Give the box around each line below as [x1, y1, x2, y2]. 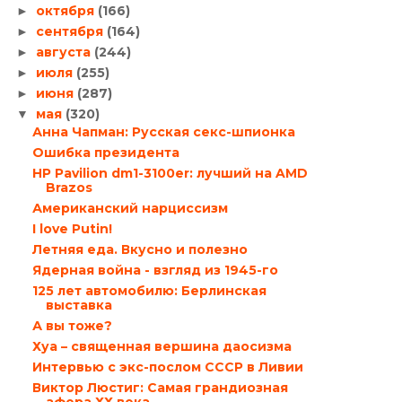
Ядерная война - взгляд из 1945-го [31, 261, 278, 278]
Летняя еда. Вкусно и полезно [31, 240, 248, 258]
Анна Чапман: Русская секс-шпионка [31, 123, 295, 140]
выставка [45, 296, 112, 313]
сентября [35, 23, 107, 39]
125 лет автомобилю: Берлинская [31, 282, 267, 299]
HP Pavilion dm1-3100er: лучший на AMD [31, 164, 308, 181]
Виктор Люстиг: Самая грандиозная [31, 379, 288, 396]
